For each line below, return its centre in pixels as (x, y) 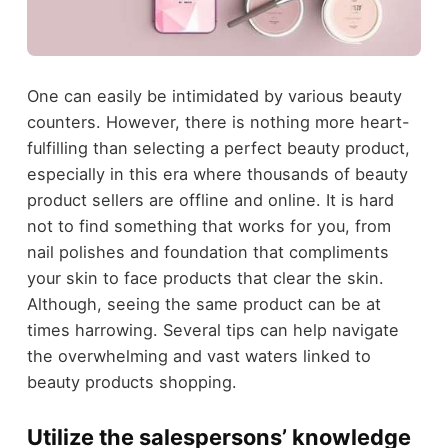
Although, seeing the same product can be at (203, 303)
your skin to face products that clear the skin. (205, 277)
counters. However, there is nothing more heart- (218, 121)
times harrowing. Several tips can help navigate (212, 329)
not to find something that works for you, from (208, 225)
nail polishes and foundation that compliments (207, 251)
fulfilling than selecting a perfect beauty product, (218, 147)
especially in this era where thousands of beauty (217, 173)
